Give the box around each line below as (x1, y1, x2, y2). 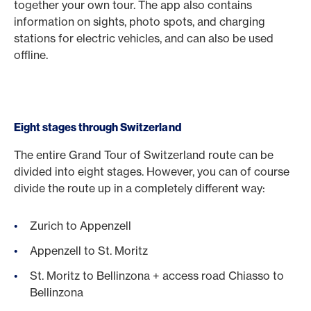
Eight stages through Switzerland (14, 120, 181, 134)
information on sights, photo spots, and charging (14, 15, 265, 28)
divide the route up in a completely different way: (14, 181, 265, 195)
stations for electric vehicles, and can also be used (14, 31, 274, 45)
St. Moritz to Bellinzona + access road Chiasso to (30, 269, 284, 283)
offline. (14, 48, 51, 62)
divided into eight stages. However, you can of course (14, 165, 289, 178)
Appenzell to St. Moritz (30, 244, 148, 258)
